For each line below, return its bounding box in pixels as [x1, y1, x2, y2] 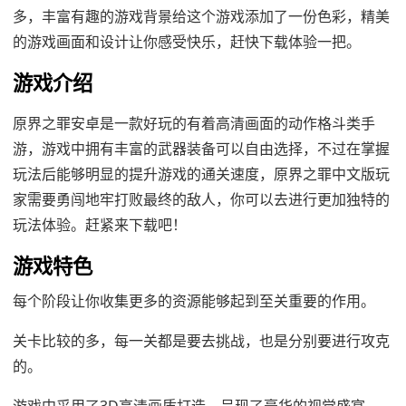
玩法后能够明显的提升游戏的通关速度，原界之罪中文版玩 [13, 164, 390, 184]
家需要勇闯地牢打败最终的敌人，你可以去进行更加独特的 [13, 189, 390, 209]
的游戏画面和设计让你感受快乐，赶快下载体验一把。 [13, 32, 361, 52]
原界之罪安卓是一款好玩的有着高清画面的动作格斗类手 [13, 113, 375, 133]
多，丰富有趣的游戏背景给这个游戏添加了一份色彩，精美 [13, 6, 390, 26]
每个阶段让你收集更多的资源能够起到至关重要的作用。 [13, 291, 375, 311]
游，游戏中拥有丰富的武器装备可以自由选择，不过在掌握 [13, 139, 390, 159]
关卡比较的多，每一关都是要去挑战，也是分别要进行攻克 [13, 331, 390, 351]
